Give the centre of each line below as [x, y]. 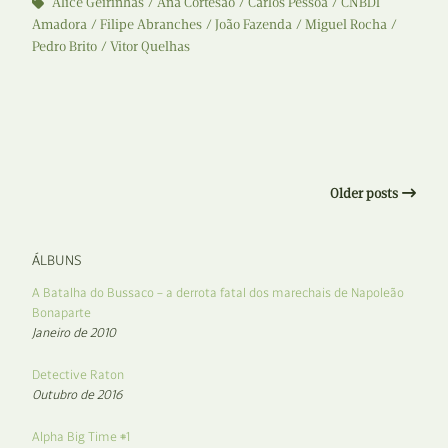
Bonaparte [61, 312]
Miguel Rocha [346, 24]
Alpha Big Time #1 [81, 436]
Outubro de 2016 [77, 394]
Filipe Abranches [151, 24]
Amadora [59, 24]
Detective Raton [78, 374]
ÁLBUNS [57, 260]
